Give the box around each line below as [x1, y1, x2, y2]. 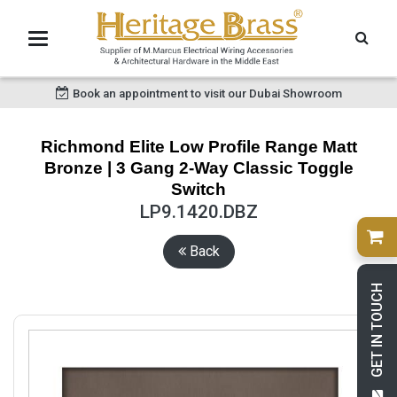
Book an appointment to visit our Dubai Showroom [72, 86, 342, 100]
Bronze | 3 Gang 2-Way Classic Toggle [43, 159, 354, 177]
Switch [171, 180, 226, 198]
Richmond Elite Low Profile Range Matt [40, 137, 357, 156]
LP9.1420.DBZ [139, 201, 258, 222]
